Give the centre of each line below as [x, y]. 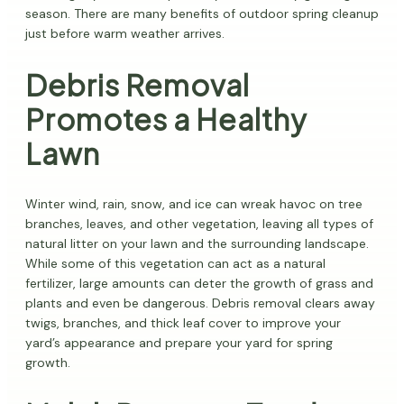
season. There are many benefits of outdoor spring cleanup [202, 14]
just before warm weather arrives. [125, 33]
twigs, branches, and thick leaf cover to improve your [183, 323]
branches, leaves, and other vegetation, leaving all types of [199, 224]
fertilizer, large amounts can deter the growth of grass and [199, 284]
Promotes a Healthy [166, 119]
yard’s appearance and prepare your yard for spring [179, 343]
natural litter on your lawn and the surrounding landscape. [197, 244]
